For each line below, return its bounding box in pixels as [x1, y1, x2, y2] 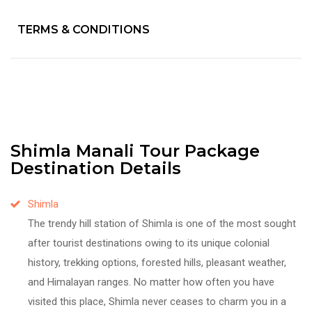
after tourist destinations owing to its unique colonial [28, 236, 270, 249]
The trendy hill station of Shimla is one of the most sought [28, 217, 296, 230]
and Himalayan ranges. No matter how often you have [28, 275, 274, 288]
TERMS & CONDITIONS [17, 22, 150, 36]
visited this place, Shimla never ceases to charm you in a [28, 295, 286, 308]
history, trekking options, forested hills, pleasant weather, [28, 256, 286, 269]
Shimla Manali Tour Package [10, 140, 260, 161]
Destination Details [10, 157, 181, 178]
